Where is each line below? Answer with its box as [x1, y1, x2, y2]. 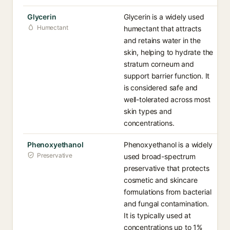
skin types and [124, 107, 172, 116]
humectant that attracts [124, 24, 202, 33]
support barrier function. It [124, 71, 210, 80]
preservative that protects [124, 164, 209, 172]
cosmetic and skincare [124, 176, 198, 184]
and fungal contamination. [124, 199, 209, 208]
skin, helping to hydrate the [124, 48, 214, 56]
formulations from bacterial [124, 187, 212, 196]
